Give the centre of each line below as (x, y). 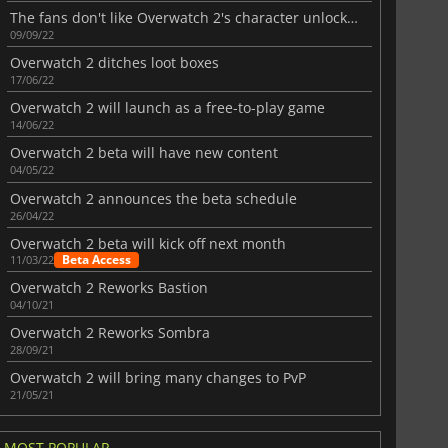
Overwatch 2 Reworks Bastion (108, 288)
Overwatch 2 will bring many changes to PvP (157, 378)
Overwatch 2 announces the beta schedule (153, 198)
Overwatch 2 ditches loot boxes (114, 63)
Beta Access (96, 259)
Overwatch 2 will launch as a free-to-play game (167, 108)
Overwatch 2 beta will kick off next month (147, 243)
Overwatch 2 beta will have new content (143, 153)
